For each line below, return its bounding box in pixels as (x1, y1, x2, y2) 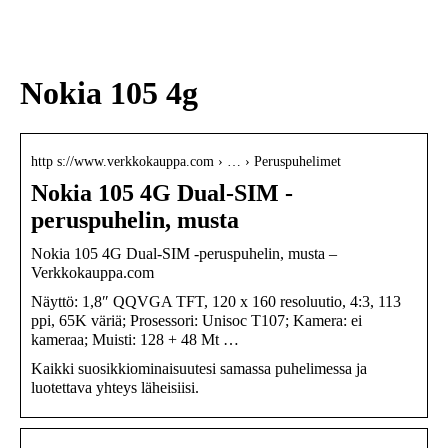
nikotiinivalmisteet (33, 17, 149, 35)
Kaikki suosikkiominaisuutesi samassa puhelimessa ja (31, 360, 367, 378)
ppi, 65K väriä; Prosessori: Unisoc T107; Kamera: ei (31, 312, 362, 330)
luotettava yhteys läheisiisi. (31, 379, 199, 397)
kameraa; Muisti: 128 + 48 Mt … (31, 331, 239, 349)
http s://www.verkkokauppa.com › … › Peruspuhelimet (31, 154, 341, 170)
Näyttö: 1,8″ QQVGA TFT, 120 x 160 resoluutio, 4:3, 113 (31, 293, 401, 311)
